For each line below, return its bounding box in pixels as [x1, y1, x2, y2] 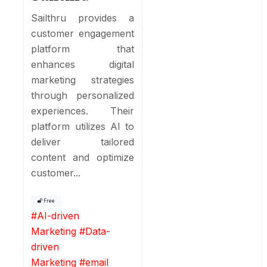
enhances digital [31, 58, 135, 70]
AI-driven [37, 209, 80, 222]
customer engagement [31, 27, 135, 39]
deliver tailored [31, 135, 135, 148]
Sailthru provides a [31, 11, 135, 24]
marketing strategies [31, 73, 135, 86]
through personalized [31, 89, 135, 101]
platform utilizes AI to [31, 120, 135, 132]
